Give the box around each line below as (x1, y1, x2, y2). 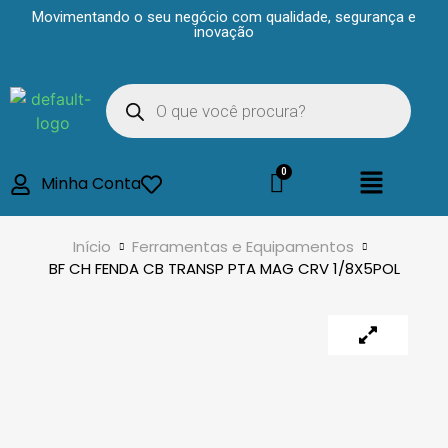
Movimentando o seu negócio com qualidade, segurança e (32, 8, 416, 26)
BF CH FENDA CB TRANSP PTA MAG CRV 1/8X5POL (48, 258, 400, 280)
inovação (194, 23, 254, 41)
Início (73, 236, 111, 258)
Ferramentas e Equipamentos (132, 236, 354, 258)
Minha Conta (41, 172, 142, 196)
